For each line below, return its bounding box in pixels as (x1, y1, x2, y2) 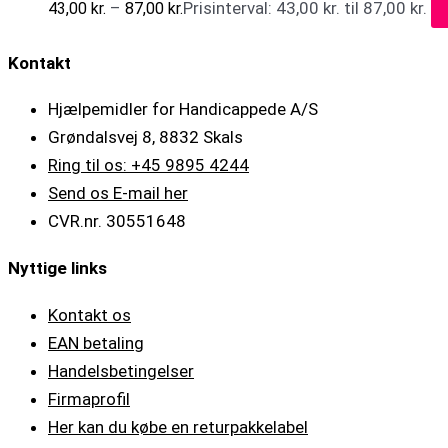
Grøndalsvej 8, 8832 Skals (48, 127, 243, 148)
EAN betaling (48, 332, 144, 353)
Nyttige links (8, 257, 107, 278)
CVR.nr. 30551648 (48, 211, 186, 232)
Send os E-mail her (48, 183, 188, 204)
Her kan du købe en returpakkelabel (48, 416, 308, 437)
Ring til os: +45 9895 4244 (48, 155, 249, 176)
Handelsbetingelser (48, 360, 194, 381)
